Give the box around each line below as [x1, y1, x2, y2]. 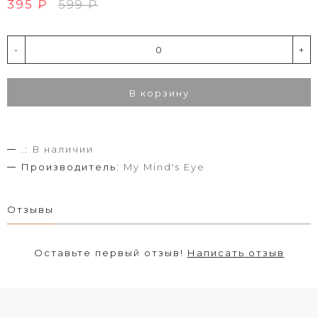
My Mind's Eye [124, 161, 205, 172]
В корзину [128, 87, 190, 99]
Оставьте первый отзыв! [33, 247, 187, 258]
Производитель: [21, 161, 120, 172]
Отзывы [7, 204, 54, 215]
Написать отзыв [187, 247, 285, 258]
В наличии [32, 143, 94, 155]
